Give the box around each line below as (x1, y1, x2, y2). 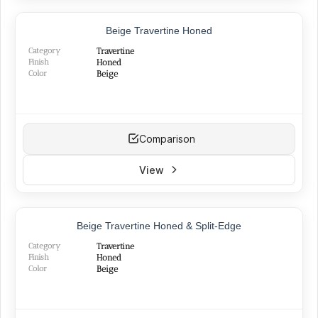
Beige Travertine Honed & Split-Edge (77, 219, 241, 231)
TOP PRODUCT (242, 21, 285, 29)
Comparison (138, 132, 195, 145)
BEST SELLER (246, 216, 285, 224)
